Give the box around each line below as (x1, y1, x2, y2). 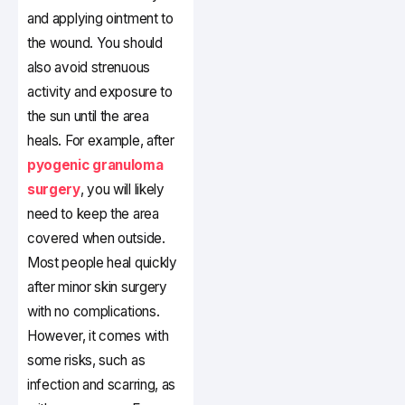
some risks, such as (27, 352, 146, 370)
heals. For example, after (27, 132, 174, 150)
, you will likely (80, 181, 165, 199)
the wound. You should (27, 34, 163, 52)
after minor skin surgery (27, 278, 167, 297)
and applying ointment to (27, 10, 174, 28)
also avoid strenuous (27, 59, 150, 77)
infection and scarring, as (27, 376, 176, 394)
